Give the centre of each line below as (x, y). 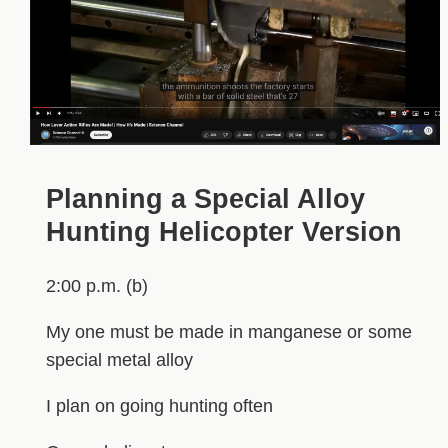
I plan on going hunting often (159, 405)
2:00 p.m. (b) (96, 285)
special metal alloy (119, 359)
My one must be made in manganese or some (228, 331)
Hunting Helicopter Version (223, 232)
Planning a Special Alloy (205, 199)
